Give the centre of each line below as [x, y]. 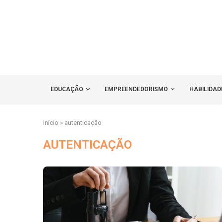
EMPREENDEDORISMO [136, 89]
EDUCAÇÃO [67, 89]
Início [51, 123]
